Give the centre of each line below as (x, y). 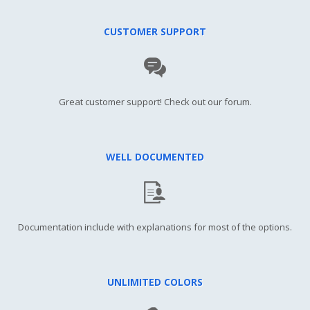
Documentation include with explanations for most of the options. (155, 227)
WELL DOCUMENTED (155, 157)
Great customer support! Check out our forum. (155, 102)
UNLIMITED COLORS (155, 282)
